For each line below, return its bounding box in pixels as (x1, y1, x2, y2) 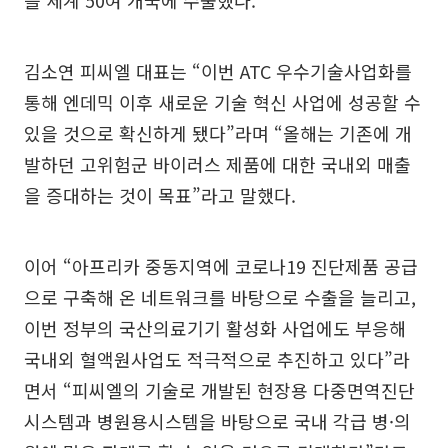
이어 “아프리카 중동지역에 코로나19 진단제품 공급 (24, 252, 418, 279)
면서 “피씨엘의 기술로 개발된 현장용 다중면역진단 (24, 376, 415, 403)
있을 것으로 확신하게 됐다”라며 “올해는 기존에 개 (24, 119, 412, 146)
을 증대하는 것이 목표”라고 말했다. (24, 181, 296, 208)
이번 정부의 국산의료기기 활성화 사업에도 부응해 (24, 314, 406, 341)
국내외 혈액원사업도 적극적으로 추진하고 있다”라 (24, 345, 410, 372)
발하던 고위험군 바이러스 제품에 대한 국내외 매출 (24, 150, 411, 177)
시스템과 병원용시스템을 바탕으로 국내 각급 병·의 (24, 407, 411, 434)
